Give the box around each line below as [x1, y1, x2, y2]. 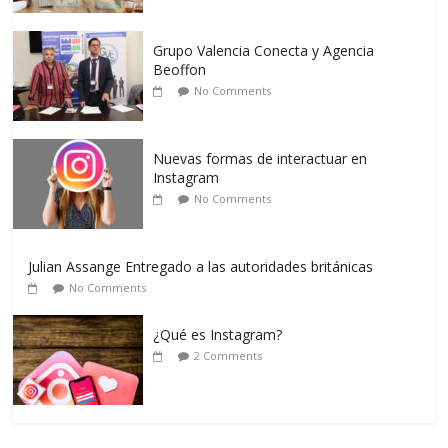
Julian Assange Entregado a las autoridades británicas [28, 256, 374, 276]
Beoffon [153, 59, 207, 79]
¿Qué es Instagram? [153, 324, 283, 344]
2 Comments [194, 347, 263, 363]
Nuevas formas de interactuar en [153, 148, 368, 168]
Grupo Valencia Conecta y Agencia [153, 40, 375, 60]
